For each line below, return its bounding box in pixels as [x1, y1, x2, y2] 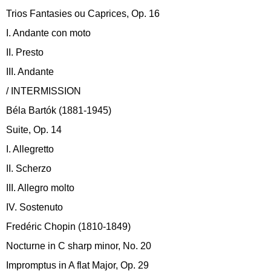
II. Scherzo [6, 163, 51, 174]
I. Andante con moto [6, 27, 91, 38]
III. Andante [6, 66, 54, 77]
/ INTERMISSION [6, 85, 81, 96]
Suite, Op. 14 [6, 124, 62, 135]
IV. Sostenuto [6, 201, 63, 212]
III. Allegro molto [6, 182, 74, 193]
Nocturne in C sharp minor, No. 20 [6, 240, 151, 251]
